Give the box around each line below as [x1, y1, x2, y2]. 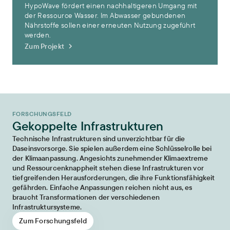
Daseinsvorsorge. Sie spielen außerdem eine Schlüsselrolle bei [12, 144, 212, 153]
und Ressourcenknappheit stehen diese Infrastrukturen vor [12, 163, 204, 172]
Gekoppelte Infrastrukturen [12, 118, 164, 133]
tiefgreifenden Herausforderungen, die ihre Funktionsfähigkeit [12, 173, 215, 182]
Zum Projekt [25, 41, 65, 51]
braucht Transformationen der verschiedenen [12, 193, 160, 202]
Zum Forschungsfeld [19, 216, 87, 225]
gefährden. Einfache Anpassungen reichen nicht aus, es [12, 183, 193, 192]
